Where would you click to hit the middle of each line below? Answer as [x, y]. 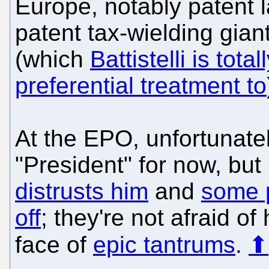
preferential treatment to [141, 86]
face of [54, 245]
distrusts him [82, 192]
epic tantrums [164, 245]
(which [53, 59]
